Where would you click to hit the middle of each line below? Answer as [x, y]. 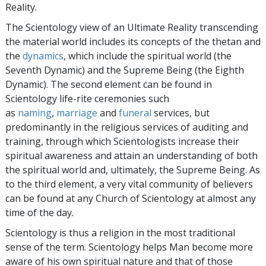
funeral [135, 113]
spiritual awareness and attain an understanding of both [132, 156]
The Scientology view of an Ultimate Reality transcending [132, 27]
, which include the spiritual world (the [148, 56]
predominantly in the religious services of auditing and [127, 127]
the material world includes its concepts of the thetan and [133, 42]
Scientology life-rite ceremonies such [87, 99]
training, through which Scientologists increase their [122, 141]
